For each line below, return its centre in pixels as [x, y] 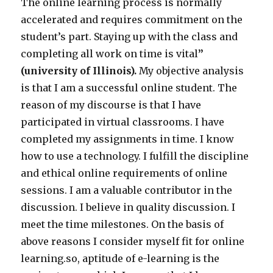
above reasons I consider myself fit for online [133, 242]
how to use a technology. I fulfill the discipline [135, 156]
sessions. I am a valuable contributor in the [127, 190]
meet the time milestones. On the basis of [122, 225]
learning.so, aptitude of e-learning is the [120, 259]
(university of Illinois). [79, 71]
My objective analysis [190, 71]
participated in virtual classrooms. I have [123, 122]
